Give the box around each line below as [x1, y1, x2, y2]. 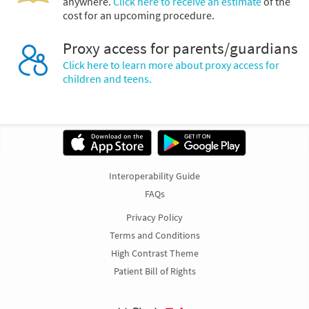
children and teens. [63, 72, 152, 86]
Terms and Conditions [109, 229, 200, 242]
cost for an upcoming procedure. [63, 8, 215, 23]
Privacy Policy [126, 211, 183, 224]
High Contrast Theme [110, 247, 199, 260]
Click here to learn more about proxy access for [63, 58, 279, 72]
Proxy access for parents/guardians [63, 39, 298, 59]
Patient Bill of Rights [113, 265, 196, 278]
